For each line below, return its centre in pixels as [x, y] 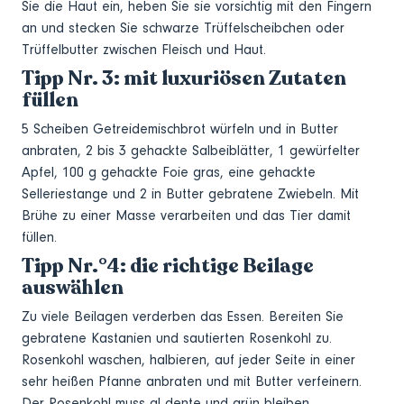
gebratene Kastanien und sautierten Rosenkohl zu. [177, 338]
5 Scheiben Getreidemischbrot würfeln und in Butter [180, 129]
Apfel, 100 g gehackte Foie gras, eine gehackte [169, 172]
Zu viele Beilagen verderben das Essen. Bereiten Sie [183, 316]
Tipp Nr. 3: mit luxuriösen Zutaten [184, 78]
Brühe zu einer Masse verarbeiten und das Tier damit [186, 215]
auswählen [73, 287]
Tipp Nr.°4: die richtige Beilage [168, 265]
